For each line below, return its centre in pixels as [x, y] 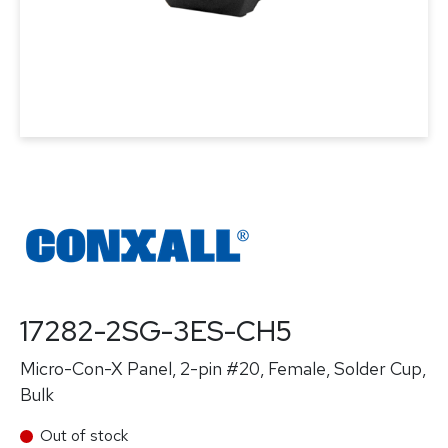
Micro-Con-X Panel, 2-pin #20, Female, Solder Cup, [223, 368]
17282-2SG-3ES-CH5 [156, 331]
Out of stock [84, 435]
